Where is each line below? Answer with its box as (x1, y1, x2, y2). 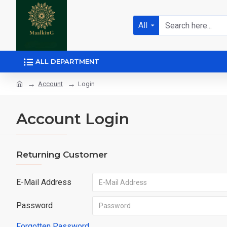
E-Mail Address (16, 177, 71, 187)
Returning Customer (16, 149, 107, 160)
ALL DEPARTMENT (35, 57, 99, 65)
